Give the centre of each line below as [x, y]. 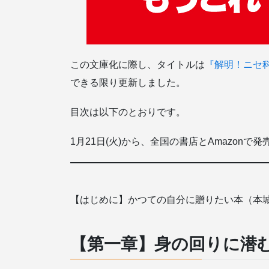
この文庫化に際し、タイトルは [138, 64]
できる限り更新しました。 [128, 82]
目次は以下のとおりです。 [128, 112]
